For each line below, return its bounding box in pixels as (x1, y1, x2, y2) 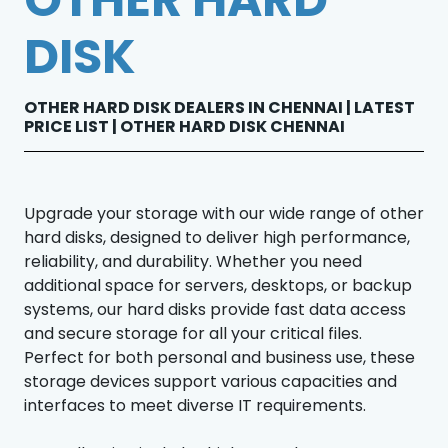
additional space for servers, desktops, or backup (24, 273, 412, 297)
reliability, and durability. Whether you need (24, 249, 362, 273)
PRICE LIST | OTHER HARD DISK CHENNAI (24, 114, 345, 138)
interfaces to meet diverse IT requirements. (24, 393, 366, 417)
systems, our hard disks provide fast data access (24, 297, 406, 321)
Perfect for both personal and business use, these (24, 345, 415, 369)
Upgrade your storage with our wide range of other (24, 201, 424, 225)
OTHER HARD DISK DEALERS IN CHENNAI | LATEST (24, 95, 415, 119)
